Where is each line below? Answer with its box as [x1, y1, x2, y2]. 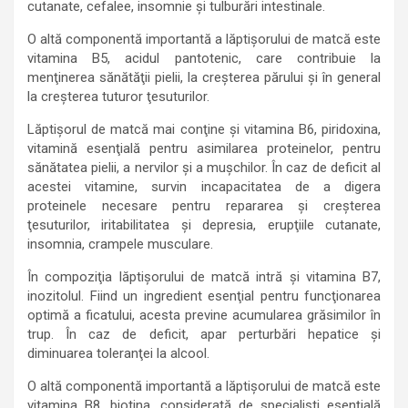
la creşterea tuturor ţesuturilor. [27, 88, 209, 105]
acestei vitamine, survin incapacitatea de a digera [27, 178, 381, 195]
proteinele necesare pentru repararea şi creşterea [27, 198, 381, 214]
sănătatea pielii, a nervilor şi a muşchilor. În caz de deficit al [27, 159, 381, 176]
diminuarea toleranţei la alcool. [27, 345, 209, 362]
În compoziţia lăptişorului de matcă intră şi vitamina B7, [27, 269, 381, 285]
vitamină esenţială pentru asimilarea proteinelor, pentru [27, 140, 381, 157]
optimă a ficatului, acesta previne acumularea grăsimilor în [27, 307, 381, 323]
